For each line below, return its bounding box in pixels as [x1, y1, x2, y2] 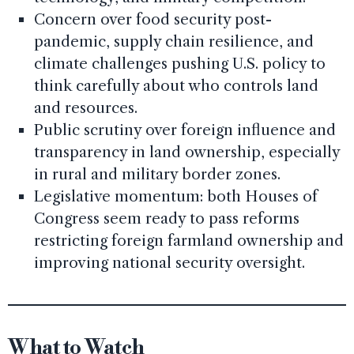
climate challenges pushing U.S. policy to [33, 55, 326, 73]
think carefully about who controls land [33, 77, 318, 96]
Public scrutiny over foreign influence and [33, 121, 336, 140]
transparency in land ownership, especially [33, 143, 340, 162]
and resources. [33, 99, 137, 118]
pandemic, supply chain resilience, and [33, 32, 314, 51]
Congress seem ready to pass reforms [33, 209, 299, 228]
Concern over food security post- [33, 10, 272, 29]
